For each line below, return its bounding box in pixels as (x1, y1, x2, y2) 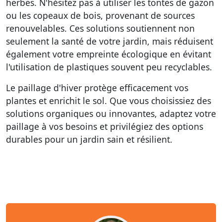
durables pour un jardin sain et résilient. (6, 133, 172, 145)
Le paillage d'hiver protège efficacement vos (6, 82, 188, 94)
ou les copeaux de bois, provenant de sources (6, 9, 195, 21)
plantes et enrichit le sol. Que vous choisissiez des (6, 95, 211, 107)
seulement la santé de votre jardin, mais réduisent (6, 35, 213, 47)
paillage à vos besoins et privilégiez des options (6, 120, 203, 132)
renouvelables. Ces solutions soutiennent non (6, 22, 195, 34)
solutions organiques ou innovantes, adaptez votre (6, 108, 216, 119)
